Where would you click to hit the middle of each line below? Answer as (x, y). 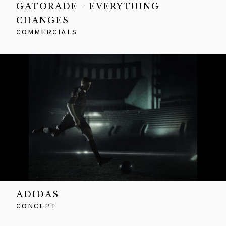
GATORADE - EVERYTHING (88, 6)
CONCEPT (36, 207)
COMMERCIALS (47, 33)
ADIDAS (38, 194)
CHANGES (43, 20)
